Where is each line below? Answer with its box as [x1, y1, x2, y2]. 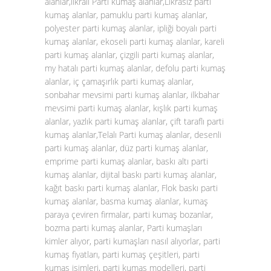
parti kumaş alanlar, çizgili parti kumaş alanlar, [45, 49, 214, 60]
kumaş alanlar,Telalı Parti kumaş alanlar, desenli [45, 129, 221, 140]
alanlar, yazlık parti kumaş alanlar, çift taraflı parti [45, 116, 224, 127]
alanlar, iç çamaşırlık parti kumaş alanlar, [45, 76, 194, 87]
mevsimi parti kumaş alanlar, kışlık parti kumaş [45, 102, 218, 114]
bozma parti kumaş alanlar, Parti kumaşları [45, 222, 202, 233]
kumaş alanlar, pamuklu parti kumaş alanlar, [45, 9, 207, 21]
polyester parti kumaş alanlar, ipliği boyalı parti [45, 22, 217, 34]
